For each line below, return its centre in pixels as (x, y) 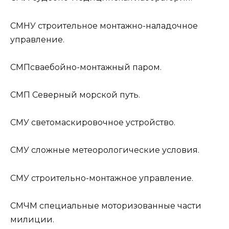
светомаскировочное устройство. (102, 123)
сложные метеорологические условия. (114, 150)
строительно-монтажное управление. (111, 178)
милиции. (32, 219)
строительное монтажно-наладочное (117, 26)
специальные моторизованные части (119, 205)
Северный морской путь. (85, 95)
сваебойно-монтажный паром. (96, 67)
